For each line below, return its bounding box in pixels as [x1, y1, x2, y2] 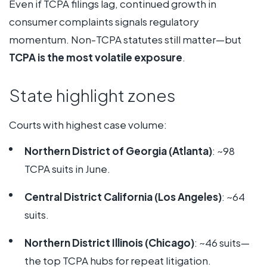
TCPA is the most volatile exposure [9, 51, 182, 64]
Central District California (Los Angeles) [24, 190, 222, 204]
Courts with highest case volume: [9, 117, 167, 131]
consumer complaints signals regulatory [9, 15, 199, 29]
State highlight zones [9, 85, 176, 106]
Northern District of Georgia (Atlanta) [24, 144, 212, 158]
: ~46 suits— [194, 236, 250, 250]
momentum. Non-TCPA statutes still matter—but [9, 33, 241, 46]
